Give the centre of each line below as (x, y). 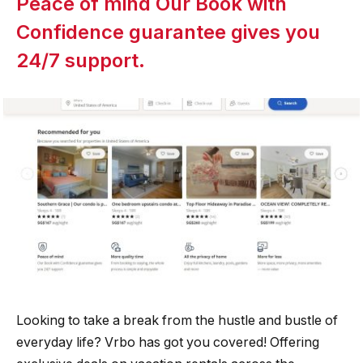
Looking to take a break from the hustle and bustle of (177, 320)
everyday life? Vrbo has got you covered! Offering (168, 342)
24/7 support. (81, 60)
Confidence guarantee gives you (168, 32)
